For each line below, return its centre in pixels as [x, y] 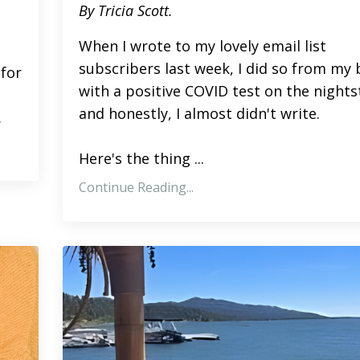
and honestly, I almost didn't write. [201, 113]
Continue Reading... [136, 187]
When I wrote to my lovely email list [202, 45]
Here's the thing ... [141, 158]
